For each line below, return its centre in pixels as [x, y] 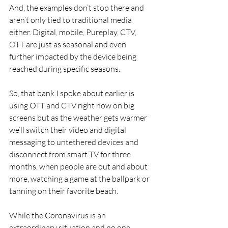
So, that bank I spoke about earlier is [73, 93]
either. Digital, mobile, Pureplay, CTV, [74, 32]
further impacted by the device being [74, 56]
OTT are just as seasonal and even [68, 44]
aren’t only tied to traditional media [71, 20]
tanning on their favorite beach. [64, 191]
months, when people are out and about [79, 166]
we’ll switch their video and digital [68, 130]
